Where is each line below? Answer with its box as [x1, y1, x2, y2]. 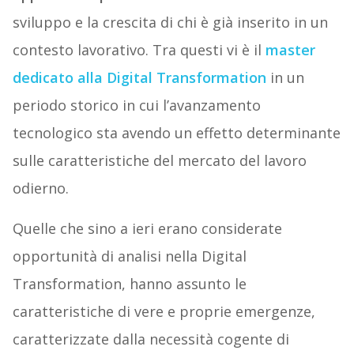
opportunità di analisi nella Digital [12, 247, 247, 266]
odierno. [12, 179, 69, 198]
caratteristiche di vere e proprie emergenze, [12, 302, 315, 322]
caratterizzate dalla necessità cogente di [12, 330, 289, 349]
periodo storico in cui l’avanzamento [12, 96, 261, 115]
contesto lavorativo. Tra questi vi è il [12, 40, 265, 60]
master [265, 40, 315, 60]
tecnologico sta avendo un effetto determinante [12, 123, 341, 143]
